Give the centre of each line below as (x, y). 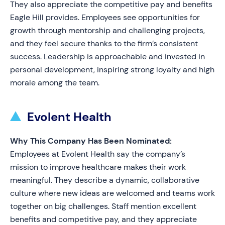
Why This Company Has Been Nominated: (91, 141)
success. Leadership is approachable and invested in (107, 57)
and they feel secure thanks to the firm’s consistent (104, 43)
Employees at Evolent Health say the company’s (98, 154)
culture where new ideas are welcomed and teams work (113, 193)
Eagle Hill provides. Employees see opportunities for (105, 17)
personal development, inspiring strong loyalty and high (112, 70)
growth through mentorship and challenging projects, (107, 30)
